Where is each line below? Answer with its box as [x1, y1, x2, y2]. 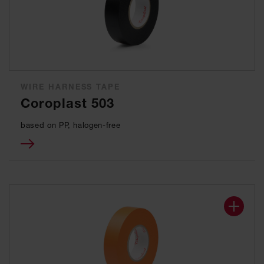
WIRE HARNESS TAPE [21, 82, 121, 91]
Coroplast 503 [21, 95, 115, 111]
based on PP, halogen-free [21, 120, 121, 130]
